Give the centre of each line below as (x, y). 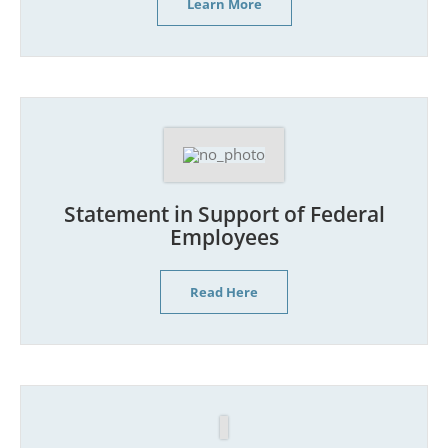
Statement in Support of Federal (224, 213)
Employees (224, 236)
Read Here (224, 291)
